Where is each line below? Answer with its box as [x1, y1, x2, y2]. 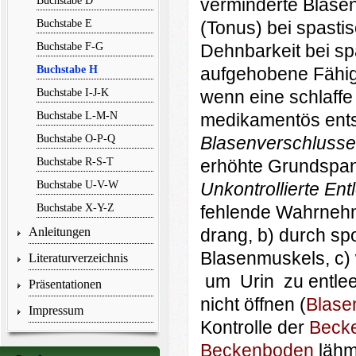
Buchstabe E [36, 17, 92, 29]
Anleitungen [28, 225, 91, 238]
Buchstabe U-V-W [36, 178, 118, 191]
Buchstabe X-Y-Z [36, 201, 114, 214]
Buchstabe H [36, 63, 98, 75]
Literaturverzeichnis [28, 251, 128, 265]
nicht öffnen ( [199, 294, 306, 315]
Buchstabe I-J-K [36, 86, 109, 99]
